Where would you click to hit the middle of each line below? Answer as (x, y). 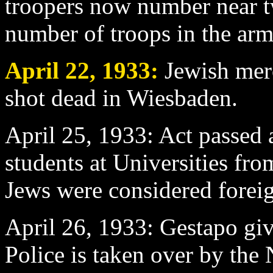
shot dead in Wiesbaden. (121, 97)
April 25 (45, 135)
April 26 (45, 227)
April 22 (47, 70)
